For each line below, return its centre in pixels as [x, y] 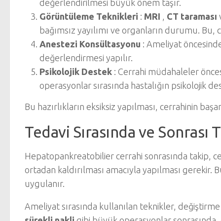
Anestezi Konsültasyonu [90, 44]
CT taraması [192, 16]
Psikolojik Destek [76, 72]
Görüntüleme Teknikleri [89, 16]
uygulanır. [45, 184]
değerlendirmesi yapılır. [86, 58]
